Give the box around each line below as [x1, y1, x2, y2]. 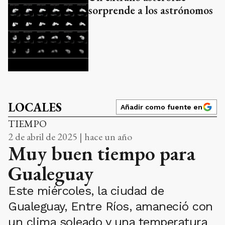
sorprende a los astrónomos [88, 3, 213, 18]
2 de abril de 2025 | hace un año [8, 130, 132, 143]
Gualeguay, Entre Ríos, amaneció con [8, 199, 213, 213]
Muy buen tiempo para [8, 140, 195, 166]
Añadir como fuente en [121, 102, 202, 111]
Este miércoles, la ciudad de [8, 183, 164, 198]
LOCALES [8, 99, 62, 115]
